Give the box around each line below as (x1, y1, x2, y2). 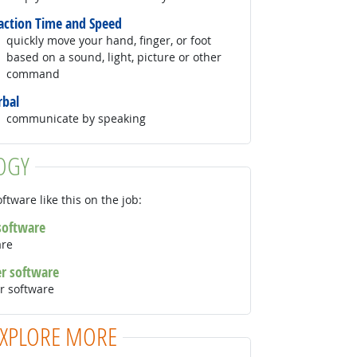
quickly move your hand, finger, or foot (6, 32, 212, 48)
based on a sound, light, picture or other (6, 49, 222, 65)
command (6, 65, 61, 81)
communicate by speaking (6, 110, 147, 126)
